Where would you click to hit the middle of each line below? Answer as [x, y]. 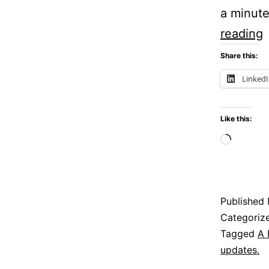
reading [242, 33]
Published [244, 201]
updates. [240, 249]
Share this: [239, 55]
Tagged [239, 233]
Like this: [236, 118]
